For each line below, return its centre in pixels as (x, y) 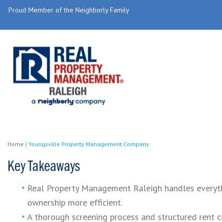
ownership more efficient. (75, 202)
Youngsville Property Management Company (89, 144)
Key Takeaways (44, 167)
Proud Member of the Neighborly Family (69, 10)
